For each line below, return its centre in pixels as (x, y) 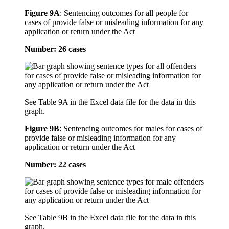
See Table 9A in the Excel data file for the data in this (110, 102)
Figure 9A (42, 13)
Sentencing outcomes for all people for (126, 13)
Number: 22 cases (55, 165)
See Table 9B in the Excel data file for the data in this (110, 218)
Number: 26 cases (55, 49)
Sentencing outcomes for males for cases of (133, 129)
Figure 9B (42, 129)
